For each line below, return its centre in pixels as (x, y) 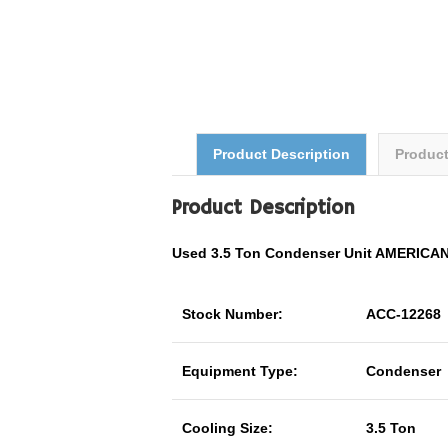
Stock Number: (232, 314)
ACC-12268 (403, 314)
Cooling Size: (227, 428)
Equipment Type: (240, 371)
